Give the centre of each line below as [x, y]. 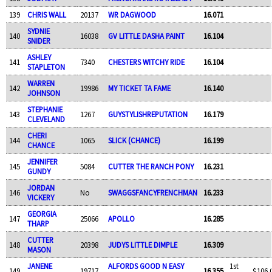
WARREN [41, 83]
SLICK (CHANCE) [134, 140]
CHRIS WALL [46, 14]
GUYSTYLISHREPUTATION [148, 114]
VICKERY [40, 197]
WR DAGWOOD [132, 14]
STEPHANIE [45, 109]
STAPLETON [46, 66]
